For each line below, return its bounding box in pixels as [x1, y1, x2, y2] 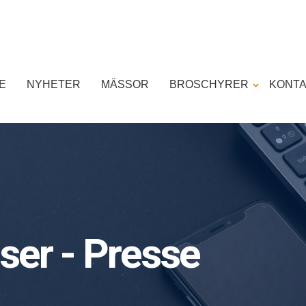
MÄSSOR [101, 79, 149, 90]
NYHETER [27, 79, 81, 90]
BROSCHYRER [169, 79, 249, 90]
